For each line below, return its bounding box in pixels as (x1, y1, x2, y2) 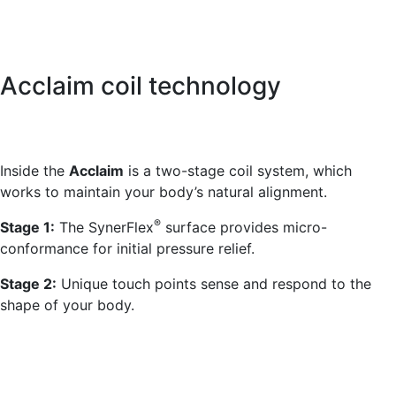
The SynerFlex (55, 218, 154, 237)
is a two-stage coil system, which (124, 162, 352, 180)
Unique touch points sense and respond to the (57, 275, 371, 293)
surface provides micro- (161, 218, 327, 237)
